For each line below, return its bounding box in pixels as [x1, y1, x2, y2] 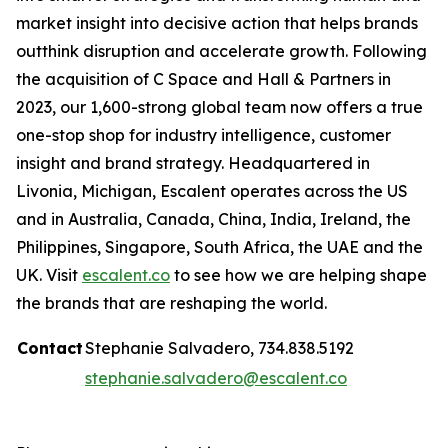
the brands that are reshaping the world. [16, 292, 327, 313]
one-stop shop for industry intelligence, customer [16, 124, 391, 145]
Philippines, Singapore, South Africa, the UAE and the [16, 236, 423, 257]
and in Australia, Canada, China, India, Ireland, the [16, 208, 411, 229]
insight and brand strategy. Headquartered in [16, 152, 370, 173]
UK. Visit [16, 264, 82, 285]
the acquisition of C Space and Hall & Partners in [16, 68, 391, 89]
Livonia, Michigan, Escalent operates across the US [16, 180, 408, 201]
